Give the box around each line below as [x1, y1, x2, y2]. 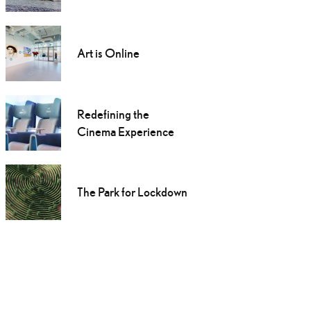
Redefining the [76, 107, 149, 122]
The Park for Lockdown [76, 185, 187, 200]
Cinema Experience [76, 124, 174, 140]
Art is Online [76, 46, 140, 61]
